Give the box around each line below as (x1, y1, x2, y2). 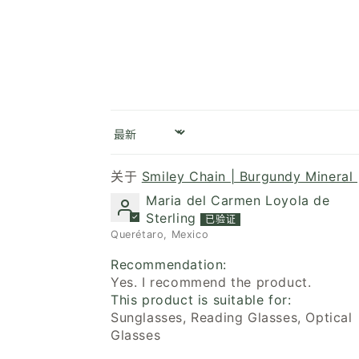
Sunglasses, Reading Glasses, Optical (111, 309, 353, 325)
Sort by (110, 131, 159, 148)
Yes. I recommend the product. (111, 273, 312, 290)
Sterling (146, 209, 196, 226)
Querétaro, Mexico (111, 228, 209, 240)
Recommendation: (111, 256, 227, 272)
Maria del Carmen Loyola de (146, 192, 330, 208)
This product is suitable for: (111, 291, 292, 308)
